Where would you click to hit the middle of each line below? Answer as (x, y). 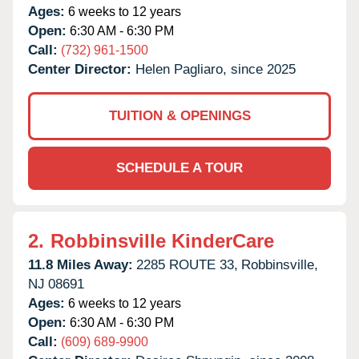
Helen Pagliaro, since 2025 (216, 69)
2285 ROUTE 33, (187, 264)
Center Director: (82, 69)
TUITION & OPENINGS (179, 115)
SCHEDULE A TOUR (179, 167)
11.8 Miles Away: (81, 264)
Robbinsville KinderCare (162, 240)
